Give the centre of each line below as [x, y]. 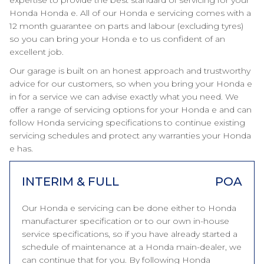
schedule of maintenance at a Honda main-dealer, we [132, 247]
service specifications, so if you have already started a [130, 234]
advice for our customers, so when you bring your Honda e [131, 84]
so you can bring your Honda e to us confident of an [117, 39]
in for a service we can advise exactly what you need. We [124, 97]
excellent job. [37, 52]
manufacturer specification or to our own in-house [126, 221]
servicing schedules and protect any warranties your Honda [130, 136]
